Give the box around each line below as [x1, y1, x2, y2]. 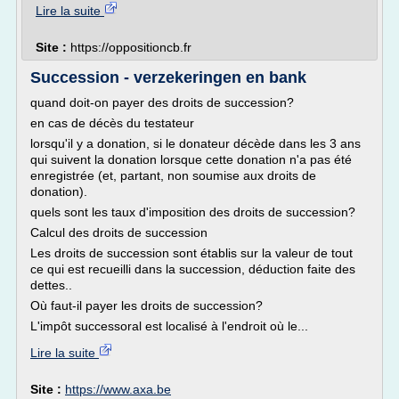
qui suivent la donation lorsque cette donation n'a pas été [30, 152, 352, 167]
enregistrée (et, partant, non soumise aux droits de [30, 168, 316, 183]
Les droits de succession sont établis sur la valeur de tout [30, 246, 353, 260]
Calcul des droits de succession [30, 225, 208, 240]
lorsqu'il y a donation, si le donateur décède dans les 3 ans [30, 136, 361, 151]
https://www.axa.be [65, 382, 171, 396]
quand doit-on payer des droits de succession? [30, 95, 294, 110]
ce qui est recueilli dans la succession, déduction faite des [30, 262, 355, 276]
